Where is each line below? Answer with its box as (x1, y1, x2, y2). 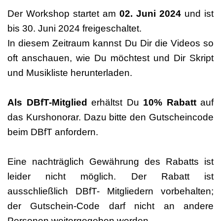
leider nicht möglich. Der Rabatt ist (7, 171, 214, 182)
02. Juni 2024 (119, 8, 181, 19)
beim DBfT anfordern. (7, 126, 98, 137)
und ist (181, 8, 214, 19)
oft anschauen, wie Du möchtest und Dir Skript (7, 52, 214, 63)
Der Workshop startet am (7, 8, 119, 19)
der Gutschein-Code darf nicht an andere (7, 200, 214, 211)
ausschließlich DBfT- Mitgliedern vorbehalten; (7, 185, 214, 196)
